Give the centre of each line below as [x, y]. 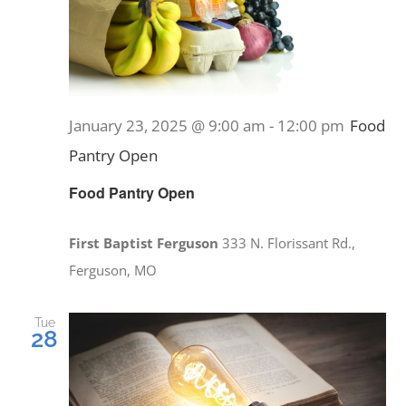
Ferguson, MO [113, 271]
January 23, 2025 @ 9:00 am [168, 126]
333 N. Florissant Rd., [289, 243]
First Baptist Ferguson [146, 243]
